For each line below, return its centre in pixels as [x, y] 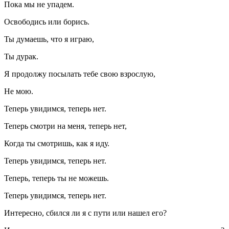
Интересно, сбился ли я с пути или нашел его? [85, 213]
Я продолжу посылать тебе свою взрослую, [80, 74]
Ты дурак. [21, 57]
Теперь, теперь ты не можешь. [56, 178]
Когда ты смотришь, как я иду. [57, 144]
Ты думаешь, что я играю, [49, 39]
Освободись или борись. [47, 22]
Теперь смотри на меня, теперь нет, [65, 126]
